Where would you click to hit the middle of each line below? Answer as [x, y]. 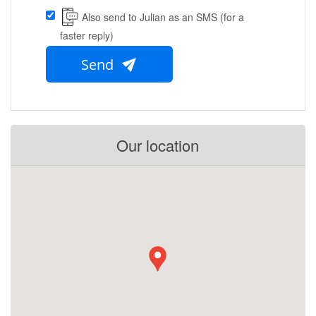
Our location [158, 145]
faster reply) [87, 36]
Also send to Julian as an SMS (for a [163, 17]
